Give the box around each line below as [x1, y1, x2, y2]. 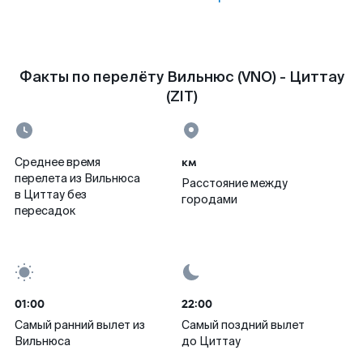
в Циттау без [15, 187, 87, 202]
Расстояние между [181, 176, 288, 190]
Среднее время [15, 155, 100, 169]
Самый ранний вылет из [15, 318, 145, 332]
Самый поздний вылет [181, 318, 305, 332]
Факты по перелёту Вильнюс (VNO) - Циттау [19, 67, 344, 87]
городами [181, 192, 237, 207]
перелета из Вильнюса [15, 171, 140, 186]
